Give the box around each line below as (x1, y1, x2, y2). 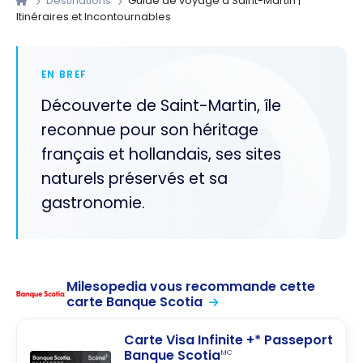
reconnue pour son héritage (41, 119, 258, 142)
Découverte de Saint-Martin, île (41, 95, 281, 117)
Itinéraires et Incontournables (16, 10, 171, 24)
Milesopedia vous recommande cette (66, 277, 316, 297)
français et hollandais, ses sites (41, 143, 281, 166)
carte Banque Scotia (66, 293, 203, 312)
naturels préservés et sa (41, 168, 228, 190)
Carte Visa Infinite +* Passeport (124, 331, 333, 350)
